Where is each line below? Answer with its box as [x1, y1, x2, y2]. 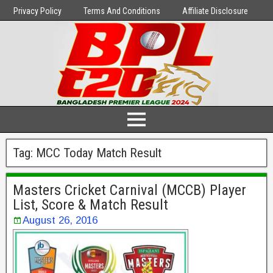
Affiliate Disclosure [182, 6, 248, 16]
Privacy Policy [13, 6, 62, 16]
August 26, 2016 [23, 214, 97, 226]
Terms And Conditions [83, 6, 160, 16]
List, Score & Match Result [13, 196, 168, 213]
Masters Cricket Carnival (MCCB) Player [13, 182, 246, 199]
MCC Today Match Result [36, 146, 161, 160]
